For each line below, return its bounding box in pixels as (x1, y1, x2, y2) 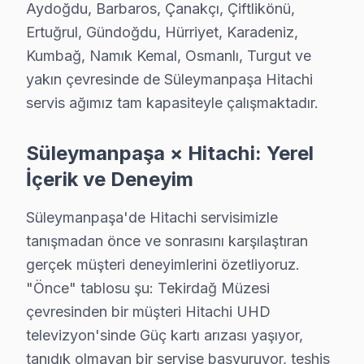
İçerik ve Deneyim (26, 167, 193, 192)
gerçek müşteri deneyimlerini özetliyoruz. (26, 256, 300, 274)
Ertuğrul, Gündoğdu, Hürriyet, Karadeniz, (26, 24, 298, 41)
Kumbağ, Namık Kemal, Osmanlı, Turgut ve (26, 47, 311, 65)
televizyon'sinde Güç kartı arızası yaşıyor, (26, 327, 303, 344)
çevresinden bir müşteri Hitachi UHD (26, 303, 271, 321)
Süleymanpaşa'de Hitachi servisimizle (26, 209, 278, 227)
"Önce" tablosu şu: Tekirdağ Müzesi (26, 279, 270, 297)
